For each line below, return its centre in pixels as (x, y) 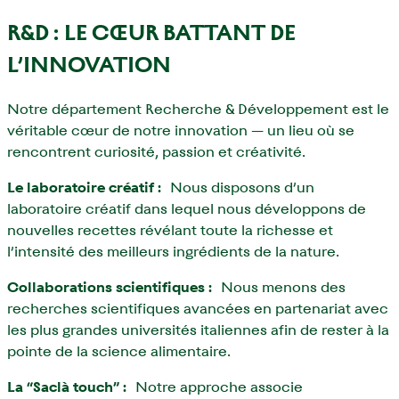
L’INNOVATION (89, 65)
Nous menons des (279, 287)
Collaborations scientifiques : (110, 287)
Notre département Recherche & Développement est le (198, 109)
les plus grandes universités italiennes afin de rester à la (198, 330)
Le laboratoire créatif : (84, 187)
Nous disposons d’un (238, 187)
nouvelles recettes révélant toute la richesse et (170, 230)
